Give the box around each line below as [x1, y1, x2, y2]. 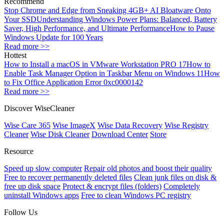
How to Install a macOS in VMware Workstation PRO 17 [4, 60, 186, 69]
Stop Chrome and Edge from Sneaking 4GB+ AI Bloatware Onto [4, 6, 211, 15]
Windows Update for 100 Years [4, 33, 103, 42]
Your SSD [4, 15, 36, 24]
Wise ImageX [52, 121, 95, 130]
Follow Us [4, 208, 37, 217]
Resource [4, 147, 33, 156]
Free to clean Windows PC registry [81, 191, 191, 200]
